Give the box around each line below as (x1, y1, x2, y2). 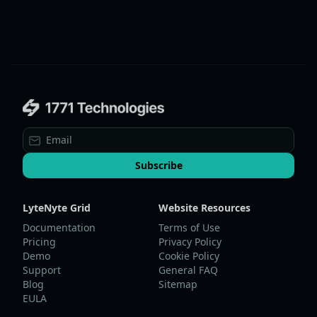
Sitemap (158, 277, 197, 291)
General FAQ (158, 263, 218, 277)
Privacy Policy (158, 234, 221, 248)
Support (23, 263, 61, 277)
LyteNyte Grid (23, 200, 91, 214)
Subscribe (134, 158, 183, 172)
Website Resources (158, 200, 250, 214)
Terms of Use (158, 220, 220, 234)
